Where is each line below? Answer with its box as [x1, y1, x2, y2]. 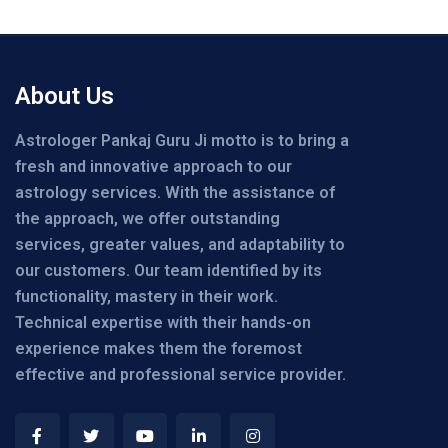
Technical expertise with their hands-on [15, 313, 311, 333]
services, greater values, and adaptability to [15, 235, 345, 255]
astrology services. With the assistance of [15, 183, 335, 203]
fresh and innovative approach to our [15, 157, 292, 177]
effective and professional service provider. [15, 365, 346, 385]
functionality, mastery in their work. [15, 287, 278, 307]
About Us [15, 82, 114, 111]
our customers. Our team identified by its [15, 261, 322, 281]
